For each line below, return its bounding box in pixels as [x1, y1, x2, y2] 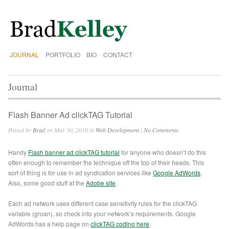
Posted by [8, 126, 33, 134]
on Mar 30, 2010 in [45, 126, 96, 134]
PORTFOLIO [45, 50, 80, 59]
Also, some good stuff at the [8, 178, 86, 188]
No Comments [144, 126, 179, 134]
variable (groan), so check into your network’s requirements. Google [8, 209, 196, 218]
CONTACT [103, 50, 132, 59]
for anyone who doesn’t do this [120, 148, 207, 157]
